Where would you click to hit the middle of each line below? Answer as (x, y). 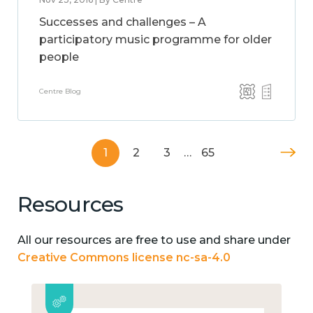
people (59, 57)
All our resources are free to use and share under (154, 240)
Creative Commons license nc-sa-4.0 (124, 257)
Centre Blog (60, 91)
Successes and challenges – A (123, 22)
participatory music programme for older (155, 39)
